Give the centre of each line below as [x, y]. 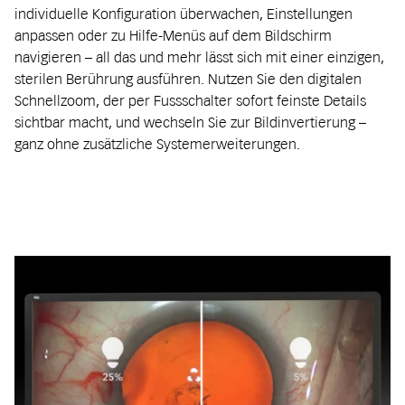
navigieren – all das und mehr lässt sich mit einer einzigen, [199, 57]
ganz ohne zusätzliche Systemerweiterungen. [157, 144]
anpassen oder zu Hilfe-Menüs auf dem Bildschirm [173, 36]
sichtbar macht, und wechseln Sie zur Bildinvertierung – [190, 122]
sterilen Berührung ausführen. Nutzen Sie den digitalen [188, 79]
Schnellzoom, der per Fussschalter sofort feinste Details [190, 101]
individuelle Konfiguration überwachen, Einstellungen [184, 14]
